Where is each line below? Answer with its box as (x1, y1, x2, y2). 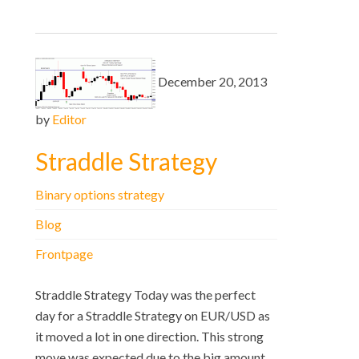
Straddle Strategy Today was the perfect (35, 287, 256, 303)
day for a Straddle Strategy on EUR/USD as (35, 308, 270, 324)
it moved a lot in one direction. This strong (35, 329, 264, 345)
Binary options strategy (35, 187, 164, 203)
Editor (52, 111, 87, 127)
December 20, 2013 (158, 74, 267, 90)
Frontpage (35, 246, 93, 262)
